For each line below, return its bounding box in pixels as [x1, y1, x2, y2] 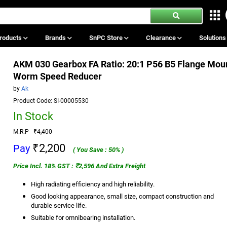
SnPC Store [89, 32, 124, 42]
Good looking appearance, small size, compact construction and [31, 191, 214, 201]
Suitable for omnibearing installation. [31, 212, 136, 222]
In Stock [13, 108, 54, 123]
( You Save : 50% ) [73, 144, 125, 154]
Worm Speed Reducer [13, 69, 102, 82]
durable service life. [31, 200, 87, 210]
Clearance [145, 32, 177, 42]
